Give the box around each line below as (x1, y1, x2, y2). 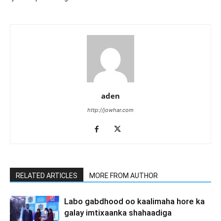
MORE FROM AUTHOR (89, 171, 158, 180)
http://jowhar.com (87, 106, 134, 113)
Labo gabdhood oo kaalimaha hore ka (64, 196, 205, 206)
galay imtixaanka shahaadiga (64, 207, 172, 218)
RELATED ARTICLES (16, 171, 77, 180)
